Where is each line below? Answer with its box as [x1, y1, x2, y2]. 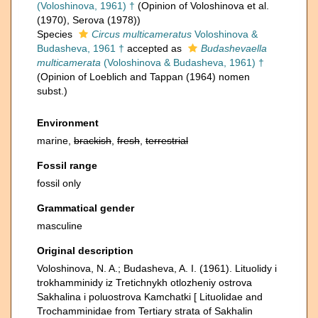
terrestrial [146, 135, 188, 146]
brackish [74, 135, 111, 146]
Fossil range [37, 160, 97, 171]
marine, [37, 135, 74, 146]
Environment [37, 117, 99, 128]
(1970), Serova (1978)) [37, 14, 141, 26]
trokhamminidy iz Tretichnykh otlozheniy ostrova [37, 277, 252, 288]
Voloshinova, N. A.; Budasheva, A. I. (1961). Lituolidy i [37, 263, 277, 274]
